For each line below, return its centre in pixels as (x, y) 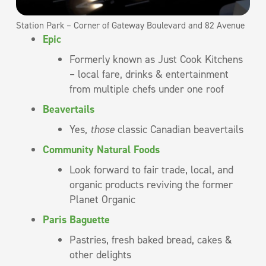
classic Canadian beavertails (179, 129)
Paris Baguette (76, 219)
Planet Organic (102, 199)
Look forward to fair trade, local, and (151, 170)
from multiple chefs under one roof (147, 89)
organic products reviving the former (151, 184)
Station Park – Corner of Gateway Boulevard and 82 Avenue (130, 25)
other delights (100, 254)
